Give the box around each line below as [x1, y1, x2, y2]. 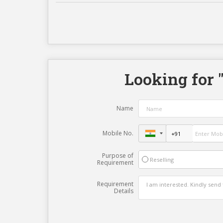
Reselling [149, 156, 174, 164]
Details [113, 187, 133, 196]
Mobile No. [102, 129, 133, 138]
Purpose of [102, 151, 133, 160]
